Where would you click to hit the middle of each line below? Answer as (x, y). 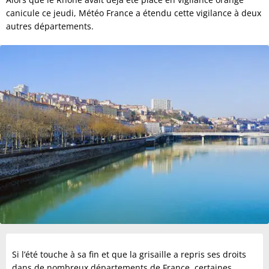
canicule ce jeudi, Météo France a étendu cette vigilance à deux (134, 13)
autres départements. (50, 26)
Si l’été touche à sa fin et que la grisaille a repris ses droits (129, 254)
